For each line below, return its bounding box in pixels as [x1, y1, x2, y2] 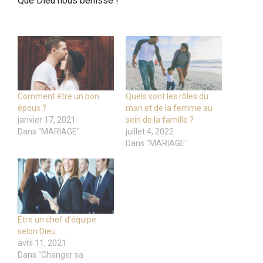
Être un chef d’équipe [18, 215, 96, 225]
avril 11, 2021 [18, 238, 66, 248]
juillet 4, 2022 [126, 127, 174, 137]
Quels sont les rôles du [126, 92, 208, 102]
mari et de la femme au [126, 103, 213, 113]
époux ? [18, 103, 46, 113]
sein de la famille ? [126, 115, 194, 125]
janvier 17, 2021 [18, 115, 76, 125]
